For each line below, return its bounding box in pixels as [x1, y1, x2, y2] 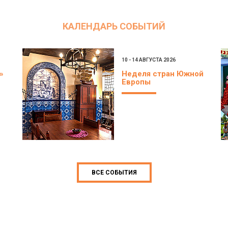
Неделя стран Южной [122, 69, 204, 78]
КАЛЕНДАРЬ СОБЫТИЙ [63, 20, 165, 32]
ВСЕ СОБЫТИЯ [91, 168, 137, 176]
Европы [122, 77, 151, 87]
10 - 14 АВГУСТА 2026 [122, 56, 176, 63]
